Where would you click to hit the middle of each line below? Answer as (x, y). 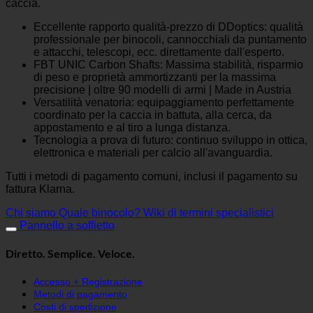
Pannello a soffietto (67, 226)
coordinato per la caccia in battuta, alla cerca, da (153, 115)
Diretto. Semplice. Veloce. (70, 254)
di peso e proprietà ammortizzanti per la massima (155, 78)
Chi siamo (31, 213)
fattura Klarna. (40, 189)
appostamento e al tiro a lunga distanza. (132, 128)
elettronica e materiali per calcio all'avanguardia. (153, 153)
